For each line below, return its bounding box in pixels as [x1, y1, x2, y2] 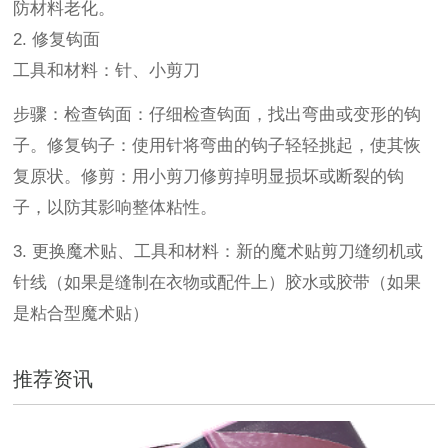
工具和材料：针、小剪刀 [13, 60, 201, 80]
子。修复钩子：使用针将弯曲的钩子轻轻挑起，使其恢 [13, 135, 422, 155]
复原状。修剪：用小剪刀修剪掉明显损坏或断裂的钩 [13, 166, 405, 186]
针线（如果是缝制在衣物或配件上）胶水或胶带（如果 [13, 272, 422, 292]
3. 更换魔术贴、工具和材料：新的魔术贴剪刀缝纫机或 [13, 241, 424, 261]
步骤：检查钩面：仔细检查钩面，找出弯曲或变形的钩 [13, 104, 422, 124]
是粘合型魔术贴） [13, 303, 150, 323]
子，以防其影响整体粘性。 [13, 197, 218, 217]
